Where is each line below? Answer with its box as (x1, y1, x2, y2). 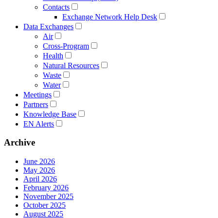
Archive (4, 137, 35, 148)
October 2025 (23, 201, 66, 210)
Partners (23, 100, 48, 109)
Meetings (23, 90, 52, 99)
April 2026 (23, 175, 57, 183)
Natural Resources (43, 61, 99, 70)
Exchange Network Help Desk (62, 12, 157, 21)
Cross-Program (43, 41, 89, 50)
